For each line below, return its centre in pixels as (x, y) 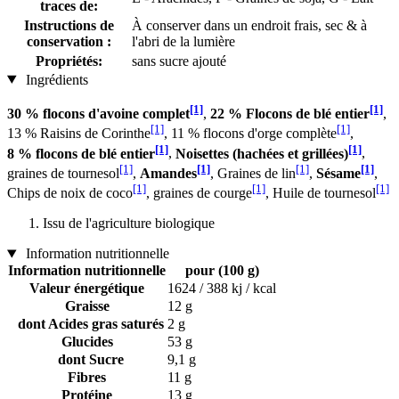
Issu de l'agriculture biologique (129, 224)
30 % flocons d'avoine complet (98, 113)
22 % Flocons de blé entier (290, 113)
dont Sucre (87, 360)
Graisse (87, 306)
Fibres (87, 378)
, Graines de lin (253, 173)
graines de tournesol (63, 173)
